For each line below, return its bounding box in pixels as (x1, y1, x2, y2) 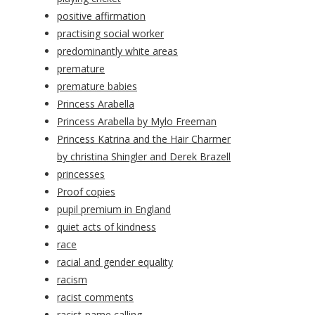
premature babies (57, 79, 137, 94)
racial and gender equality (57, 255, 173, 269)
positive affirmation (57, 9, 146, 23)
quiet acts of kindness (57, 220, 156, 234)
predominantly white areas (57, 44, 178, 58)
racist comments (57, 290, 134, 304)
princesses (57, 167, 105, 181)
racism (57, 273, 87, 287)
